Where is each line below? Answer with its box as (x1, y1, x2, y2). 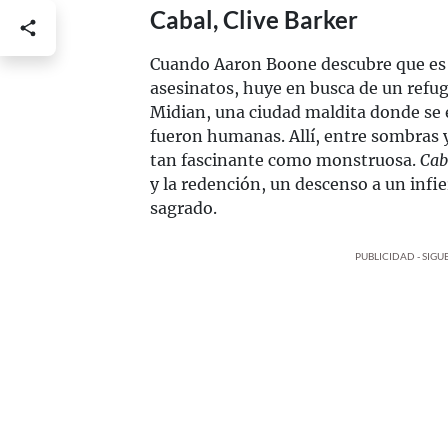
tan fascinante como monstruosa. (150, 149, 420, 170)
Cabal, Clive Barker (150, 4, 358, 34)
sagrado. (150, 197, 217, 218)
